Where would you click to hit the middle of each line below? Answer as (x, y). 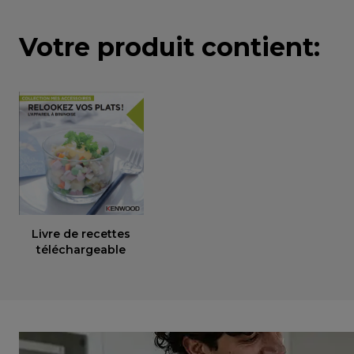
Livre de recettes (81, 234)
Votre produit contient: (169, 47)
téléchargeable (81, 250)
